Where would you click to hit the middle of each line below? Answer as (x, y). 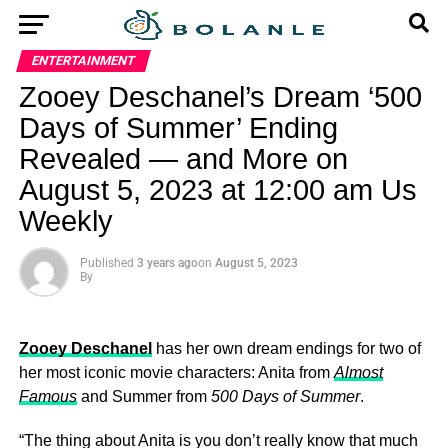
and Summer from (143, 396)
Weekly (65, 221)
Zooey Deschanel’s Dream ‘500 (220, 97)
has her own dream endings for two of (286, 348)
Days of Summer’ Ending (178, 128)
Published (106, 263)
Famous (47, 396)
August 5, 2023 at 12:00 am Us (217, 190)
